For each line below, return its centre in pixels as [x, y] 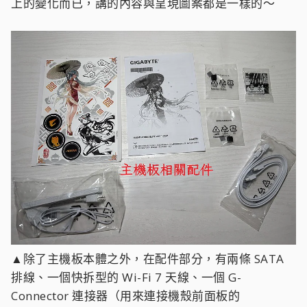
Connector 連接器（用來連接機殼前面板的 [125, 295]
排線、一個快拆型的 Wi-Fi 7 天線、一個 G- [126, 277]
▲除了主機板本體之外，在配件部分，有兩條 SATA [148, 258]
